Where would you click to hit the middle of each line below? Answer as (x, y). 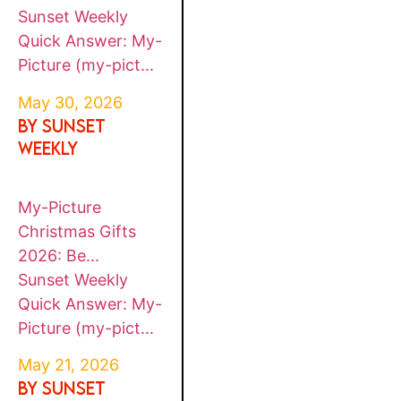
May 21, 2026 (69, 365)
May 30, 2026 (71, 102)
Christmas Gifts (77, 231)
